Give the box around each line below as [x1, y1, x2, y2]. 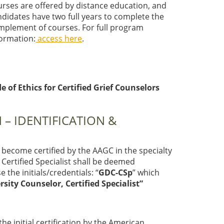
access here [35, 33, 82, 44]
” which [132, 167, 159, 178]
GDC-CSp [98, 167, 132, 178]
